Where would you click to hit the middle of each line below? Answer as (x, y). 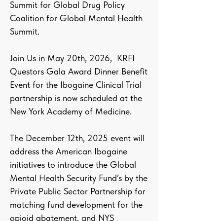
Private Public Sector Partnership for (78, 191)
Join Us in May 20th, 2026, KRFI (72, 58)
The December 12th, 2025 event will (77, 138)
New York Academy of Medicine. (71, 111)
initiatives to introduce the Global (73, 165)
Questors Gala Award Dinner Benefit (79, 71)
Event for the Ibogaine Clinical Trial (76, 85)
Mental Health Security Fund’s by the (79, 178)
